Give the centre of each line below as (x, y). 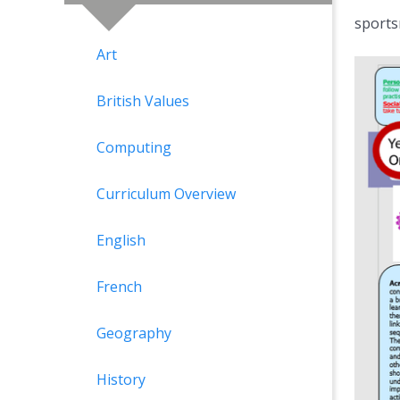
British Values (143, 101)
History (121, 380)
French (119, 287)
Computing (134, 148)
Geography (134, 333)
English (121, 241)
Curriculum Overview (166, 194)
